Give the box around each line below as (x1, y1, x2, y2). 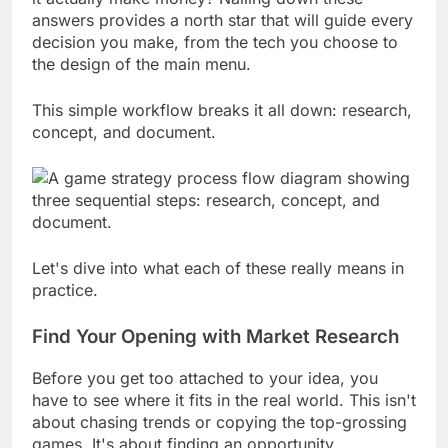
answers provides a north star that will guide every (32, 28, 413, 49)
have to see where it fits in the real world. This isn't (32, 408, 416, 429)
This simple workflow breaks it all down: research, (32, 118, 412, 139)
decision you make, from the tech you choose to (32, 50, 398, 71)
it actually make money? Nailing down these (32, 6, 363, 27)
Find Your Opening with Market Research (32, 343, 399, 367)
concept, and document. (32, 140, 216, 161)
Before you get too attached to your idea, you (32, 386, 378, 407)
